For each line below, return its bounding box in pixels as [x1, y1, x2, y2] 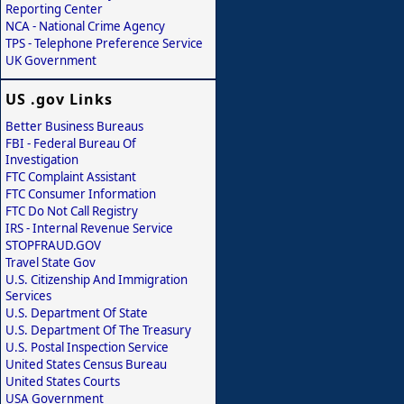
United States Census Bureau [5, 355, 167, 372]
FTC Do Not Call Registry [5, 202, 138, 219]
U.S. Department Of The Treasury [5, 321, 191, 338]
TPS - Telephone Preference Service [5, 34, 203, 51]
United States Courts [5, 372, 120, 390]
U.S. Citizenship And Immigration [5, 271, 188, 288]
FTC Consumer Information [5, 185, 156, 202]
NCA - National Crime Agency [5, 17, 165, 34]
